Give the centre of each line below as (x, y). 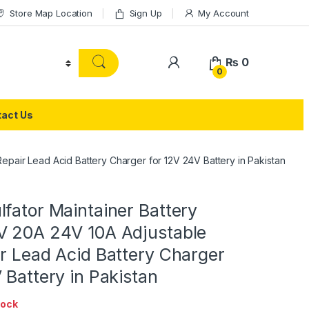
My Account (223, 13)
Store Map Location (51, 13)
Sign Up (146, 13)
